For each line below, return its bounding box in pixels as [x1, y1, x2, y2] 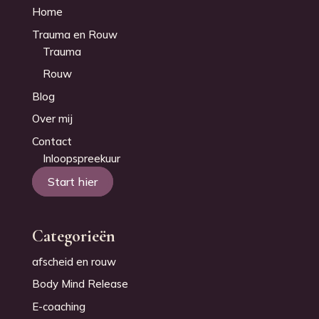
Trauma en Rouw [31, 27, 117, 41]
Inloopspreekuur [42, 151, 120, 165]
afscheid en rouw [31, 254, 116, 268]
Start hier [47, 174, 98, 189]
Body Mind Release [31, 277, 128, 291]
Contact [31, 134, 72, 148]
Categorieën [31, 225, 115, 246]
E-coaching [31, 299, 85, 313]
